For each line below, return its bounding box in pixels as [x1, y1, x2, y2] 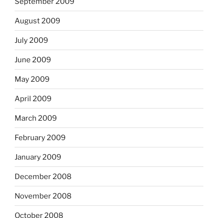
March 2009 [15, 113, 57, 123]
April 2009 [15, 94, 52, 103]
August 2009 [15, 16, 60, 25]
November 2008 [15, 191, 72, 200]
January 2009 [15, 152, 61, 162]
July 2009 [15, 36, 48, 45]
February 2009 [15, 133, 66, 142]
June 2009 [15, 55, 51, 64]
